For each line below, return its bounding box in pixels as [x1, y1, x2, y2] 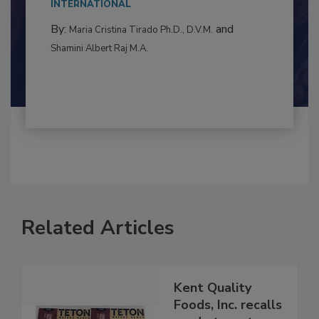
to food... [50, 4, 90, 17]
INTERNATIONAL [50, 27, 131, 41]
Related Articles [21, 244, 174, 271]
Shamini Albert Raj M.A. [50, 71, 148, 85]
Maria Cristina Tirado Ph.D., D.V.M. [68, 53, 213, 66]
